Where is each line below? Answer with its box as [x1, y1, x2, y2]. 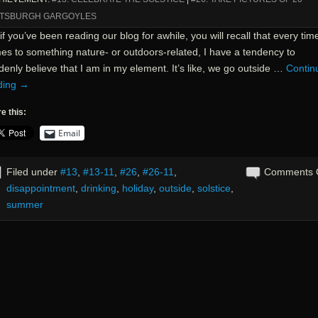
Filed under [6, 166, 60, 177]
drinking [80, 182, 116, 194]
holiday [121, 182, 153, 194]
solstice [197, 182, 231, 194]
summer [6, 199, 43, 210]
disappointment [6, 182, 75, 194]
